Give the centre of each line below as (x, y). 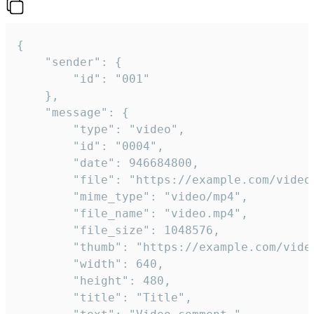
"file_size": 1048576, (45, 231)
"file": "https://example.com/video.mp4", (45, 180)
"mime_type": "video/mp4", (45, 197)
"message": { (31, 113)
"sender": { (31, 62)
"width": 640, (45, 264)
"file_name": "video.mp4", (45, 214)
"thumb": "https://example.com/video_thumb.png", (45, 247)
